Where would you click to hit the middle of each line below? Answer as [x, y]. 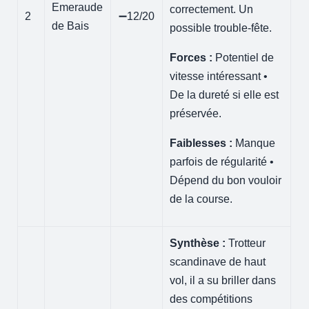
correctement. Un [212, 9]
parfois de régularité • [222, 161]
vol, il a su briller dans [223, 280]
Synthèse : [198, 243]
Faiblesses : [201, 143]
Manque [254, 143]
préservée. [196, 113]
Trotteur [246, 243]
